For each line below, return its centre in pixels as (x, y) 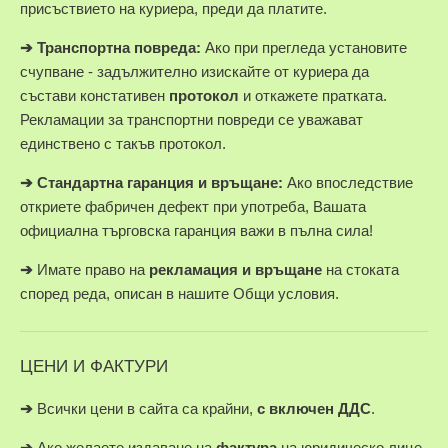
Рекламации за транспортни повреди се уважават (191, 120)
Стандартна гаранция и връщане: (160, 183)
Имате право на (91, 270)
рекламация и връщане (235, 270)
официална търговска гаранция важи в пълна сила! (196, 231)
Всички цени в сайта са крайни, (145, 409)
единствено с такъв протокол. (123, 144)
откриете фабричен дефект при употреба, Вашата (193, 207)
